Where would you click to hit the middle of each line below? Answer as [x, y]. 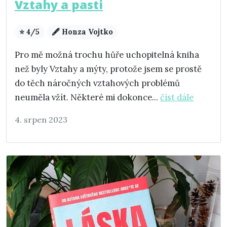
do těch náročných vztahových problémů [97, 83]
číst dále [177, 98]
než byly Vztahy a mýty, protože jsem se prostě [108, 69]
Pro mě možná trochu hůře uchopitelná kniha [107, 55]
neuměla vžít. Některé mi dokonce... [87, 98]
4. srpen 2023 [41, 120]
